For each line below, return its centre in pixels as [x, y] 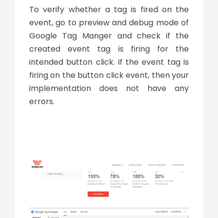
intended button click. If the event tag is [109, 62]
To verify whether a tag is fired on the [109, 10]
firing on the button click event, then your [109, 75]
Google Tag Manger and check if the [109, 36]
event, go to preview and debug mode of [109, 23]
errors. [42, 102]
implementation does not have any [109, 89]
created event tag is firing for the [109, 49]
